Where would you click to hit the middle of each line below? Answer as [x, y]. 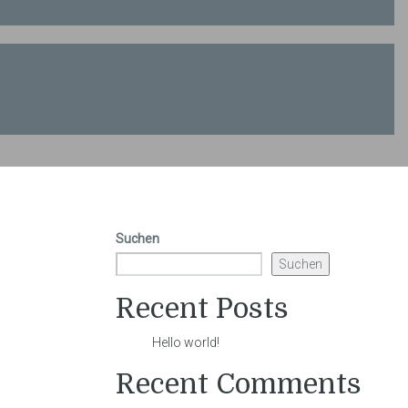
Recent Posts [202, 308]
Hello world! [186, 342]
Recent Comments [239, 384]
